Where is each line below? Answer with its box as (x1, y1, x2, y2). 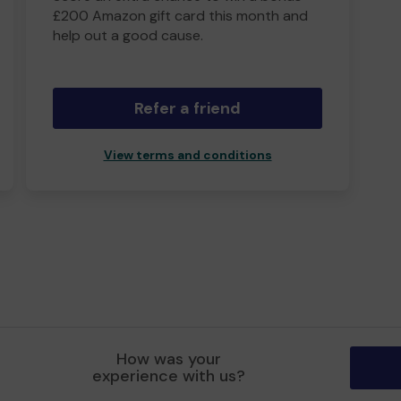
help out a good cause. (53, 26, 203, 45)
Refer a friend (134, 98, 241, 119)
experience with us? (92, 365, 246, 387)
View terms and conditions (103, 148, 272, 163)
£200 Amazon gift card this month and (53, 6, 308, 25)
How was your (116, 348, 222, 370)
